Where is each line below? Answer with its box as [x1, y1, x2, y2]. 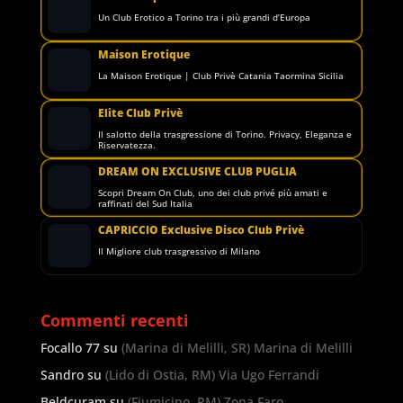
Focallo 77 [40, 338, 100, 356]
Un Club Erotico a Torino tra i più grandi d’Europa [97, 10, 310, 23]
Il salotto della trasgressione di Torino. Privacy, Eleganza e [97, 127, 352, 140]
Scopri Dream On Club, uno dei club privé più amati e [97, 185, 327, 199]
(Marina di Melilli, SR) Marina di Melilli [121, 338, 353, 356]
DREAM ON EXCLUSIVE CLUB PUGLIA [97, 163, 297, 179]
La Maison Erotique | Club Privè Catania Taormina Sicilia [97, 68, 344, 82]
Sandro [40, 365, 84, 383]
